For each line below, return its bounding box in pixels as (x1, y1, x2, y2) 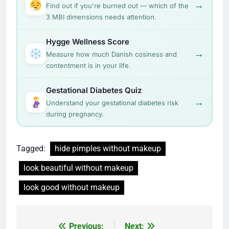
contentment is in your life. (45, 61, 131, 70)
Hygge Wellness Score (45, 36, 129, 47)
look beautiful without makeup (24, 163, 133, 173)
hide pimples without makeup (55, 144, 161, 154)
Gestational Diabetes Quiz (45, 85, 142, 95)
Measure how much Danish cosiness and (45, 50, 177, 58)
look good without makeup (24, 182, 120, 193)
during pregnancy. (45, 109, 104, 118)
